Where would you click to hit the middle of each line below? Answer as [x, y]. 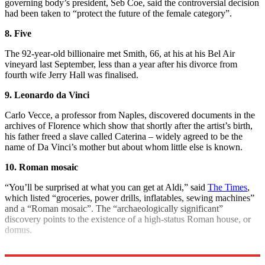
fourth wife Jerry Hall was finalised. [72, 75]
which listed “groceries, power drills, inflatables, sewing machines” [130, 198]
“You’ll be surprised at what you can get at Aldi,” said [106, 187]
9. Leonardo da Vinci [47, 95]
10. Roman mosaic [41, 167]
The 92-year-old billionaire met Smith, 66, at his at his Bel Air [120, 53]
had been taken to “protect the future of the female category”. [118, 13]
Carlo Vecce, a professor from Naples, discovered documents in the [130, 115]
